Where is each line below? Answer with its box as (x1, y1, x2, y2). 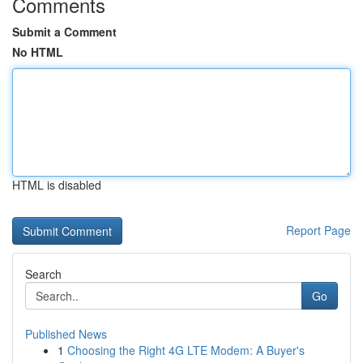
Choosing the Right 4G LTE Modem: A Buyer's (67, 342, 305, 358)
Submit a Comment (12, 23, 117, 40)
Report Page (286, 222, 351, 238)
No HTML (12, 44, 63, 60)
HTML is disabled (12, 177, 101, 193)
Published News (25, 326, 107, 342)
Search (25, 266, 62, 282)
